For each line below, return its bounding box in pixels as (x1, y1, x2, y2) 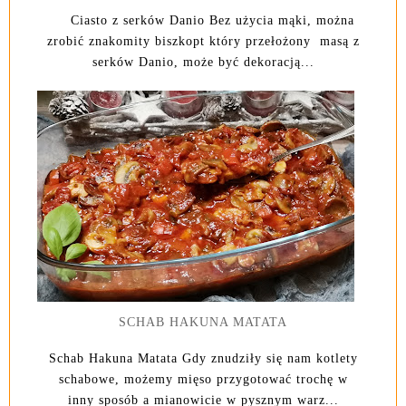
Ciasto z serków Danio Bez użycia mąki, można (52, 14, 354, 28)
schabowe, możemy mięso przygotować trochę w (58, 372, 348, 387)
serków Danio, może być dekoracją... (92, 55, 314, 70)
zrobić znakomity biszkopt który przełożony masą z (46, 34, 360, 49)
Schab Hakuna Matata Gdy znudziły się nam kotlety (48, 352, 358, 366)
